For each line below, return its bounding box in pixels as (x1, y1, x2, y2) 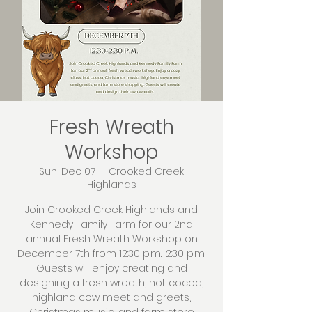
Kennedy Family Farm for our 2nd (30, 217, 193, 231)
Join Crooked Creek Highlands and (25, 203, 198, 217)
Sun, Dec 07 (39, 164, 95, 178)
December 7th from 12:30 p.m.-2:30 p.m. (17, 247, 205, 260)
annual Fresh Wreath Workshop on (25, 232, 198, 246)
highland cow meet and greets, (32, 290, 191, 304)
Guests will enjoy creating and (36, 261, 187, 275)
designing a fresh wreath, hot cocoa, (19, 276, 203, 290)
